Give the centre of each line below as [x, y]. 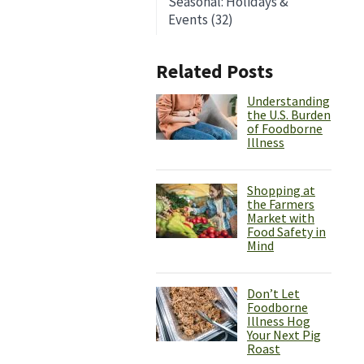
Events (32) [201, 20]
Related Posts [214, 71]
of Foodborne [285, 129]
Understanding [288, 101]
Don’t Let [273, 294]
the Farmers [281, 204]
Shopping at [281, 191]
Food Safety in [286, 232]
